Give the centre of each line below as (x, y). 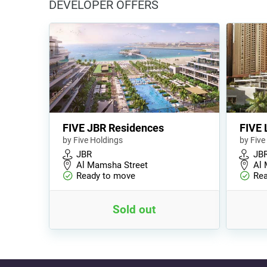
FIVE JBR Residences (113, 128)
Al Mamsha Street (112, 165)
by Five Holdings (93, 140)
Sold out (134, 209)
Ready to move (106, 176)
